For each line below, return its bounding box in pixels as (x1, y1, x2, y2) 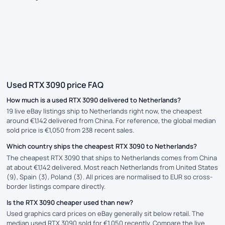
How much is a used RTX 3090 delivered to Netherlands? (7, 95, 181, 104)
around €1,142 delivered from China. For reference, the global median (7, 116, 216, 126)
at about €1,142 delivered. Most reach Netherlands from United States (7, 162, 218, 172)
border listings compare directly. (7, 181, 105, 191)
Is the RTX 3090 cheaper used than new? (7, 197, 133, 207)
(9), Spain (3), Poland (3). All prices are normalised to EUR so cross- (7, 172, 212, 181)
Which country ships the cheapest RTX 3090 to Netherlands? (7, 142, 197, 151)
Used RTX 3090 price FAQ (7, 79, 103, 91)
